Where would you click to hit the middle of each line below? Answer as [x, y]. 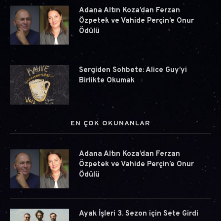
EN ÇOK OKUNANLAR [110, 124]
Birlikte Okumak [107, 81]
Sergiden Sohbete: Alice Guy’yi [133, 71]
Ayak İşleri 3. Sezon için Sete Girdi [139, 214]
